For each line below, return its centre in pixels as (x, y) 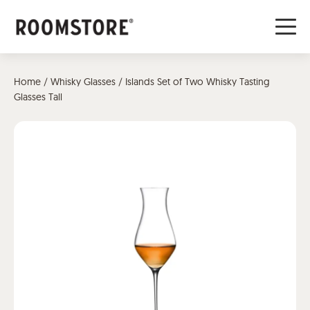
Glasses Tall (38, 97)
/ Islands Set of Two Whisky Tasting (193, 82)
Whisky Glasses (83, 82)
